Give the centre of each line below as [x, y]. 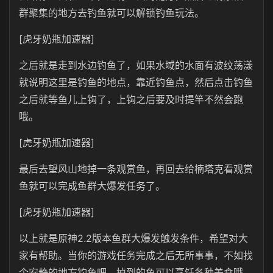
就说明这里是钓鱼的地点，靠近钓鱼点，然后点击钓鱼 [136, 82]
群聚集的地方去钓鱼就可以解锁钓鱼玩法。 [112, 13]
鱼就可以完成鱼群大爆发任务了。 [92, 186]
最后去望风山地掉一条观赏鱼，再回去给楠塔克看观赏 [136, 169]
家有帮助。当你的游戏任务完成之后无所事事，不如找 [136, 255]
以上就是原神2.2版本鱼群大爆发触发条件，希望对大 [133, 238]
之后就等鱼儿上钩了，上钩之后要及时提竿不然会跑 [131, 99]
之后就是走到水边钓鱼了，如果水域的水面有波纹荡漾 [136, 65]
